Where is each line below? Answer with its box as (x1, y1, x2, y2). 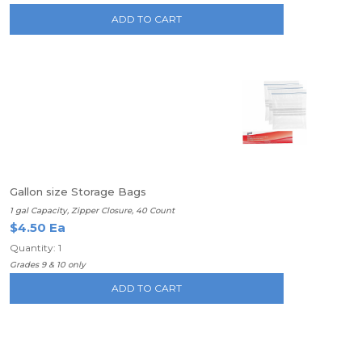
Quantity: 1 (10, 242, 61, 254)
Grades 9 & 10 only (10, 259, 86, 270)
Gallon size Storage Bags (10, 185, 146, 198)
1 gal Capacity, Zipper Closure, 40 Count (10, 205, 175, 216)
